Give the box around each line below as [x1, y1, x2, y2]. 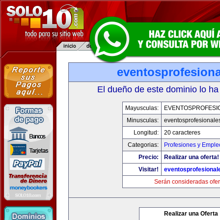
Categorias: [128, 141, 159, 148]
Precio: [138, 154, 159, 161]
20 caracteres [164, 129, 200, 136]
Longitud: [134, 129, 159, 136]
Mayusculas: [125, 105, 159, 111]
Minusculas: [127, 117, 159, 124]
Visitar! [138, 166, 159, 173]
